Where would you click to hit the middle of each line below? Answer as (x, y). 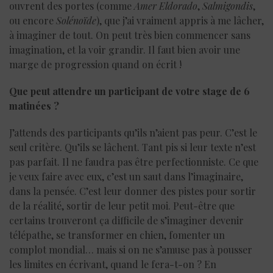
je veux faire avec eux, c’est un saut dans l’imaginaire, (126, 176)
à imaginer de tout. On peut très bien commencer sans (130, 35)
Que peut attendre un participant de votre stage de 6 (129, 91)
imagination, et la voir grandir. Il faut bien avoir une (125, 49)
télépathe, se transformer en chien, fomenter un (117, 235)
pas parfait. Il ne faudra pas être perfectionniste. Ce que (134, 161)
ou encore (33, 20)
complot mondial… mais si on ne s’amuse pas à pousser (131, 249)
